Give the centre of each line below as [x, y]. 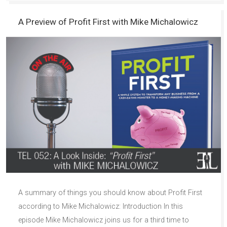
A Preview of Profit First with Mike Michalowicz [108, 22]
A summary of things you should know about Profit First [110, 193]
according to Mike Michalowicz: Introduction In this [101, 207]
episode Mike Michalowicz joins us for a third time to [104, 220]
